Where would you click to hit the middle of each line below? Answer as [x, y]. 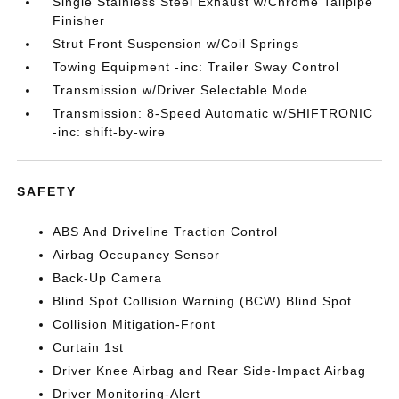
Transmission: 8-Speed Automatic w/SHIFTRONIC [213, 113]
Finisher [79, 20]
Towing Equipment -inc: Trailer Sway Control [196, 67]
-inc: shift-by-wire [110, 132]
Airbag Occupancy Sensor [137, 255]
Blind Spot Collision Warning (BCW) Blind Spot [203, 301]
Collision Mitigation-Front [134, 324]
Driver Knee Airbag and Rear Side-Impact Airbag [210, 370]
